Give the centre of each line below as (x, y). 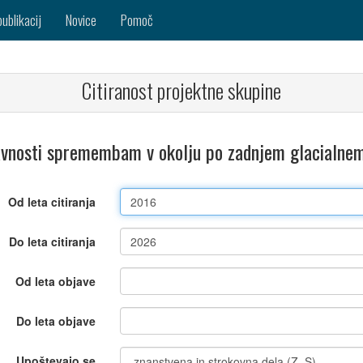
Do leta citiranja (53, 241)
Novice (81, 20)
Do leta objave (56, 321)
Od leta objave (56, 281)
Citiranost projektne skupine (181, 90)
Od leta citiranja (52, 202)
